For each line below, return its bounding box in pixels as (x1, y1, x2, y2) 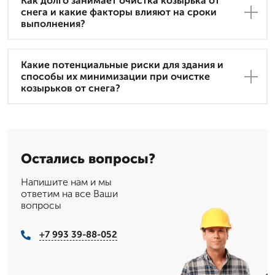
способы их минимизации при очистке (21, 71, 210, 83)
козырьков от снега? (21, 82, 120, 95)
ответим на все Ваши (21, 188, 118, 200)
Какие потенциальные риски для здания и (21, 59, 223, 71)
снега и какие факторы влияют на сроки (21, 6, 217, 18)
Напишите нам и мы (21, 176, 112, 188)
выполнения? (21, 18, 85, 30)
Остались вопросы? (21, 150, 155, 168)
